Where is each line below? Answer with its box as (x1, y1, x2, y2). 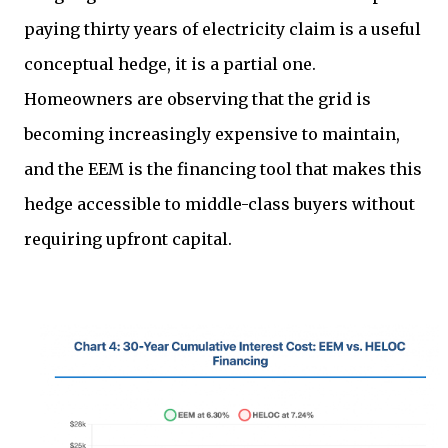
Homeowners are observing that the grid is (24, 89, 371, 110)
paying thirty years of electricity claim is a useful (24, 19, 421, 40)
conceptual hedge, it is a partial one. (24, 54, 316, 75)
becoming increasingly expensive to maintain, (24, 124, 400, 145)
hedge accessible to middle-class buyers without (24, 194, 415, 215)
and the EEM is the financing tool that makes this (24, 159, 422, 180)
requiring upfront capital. (24, 229, 232, 250)
